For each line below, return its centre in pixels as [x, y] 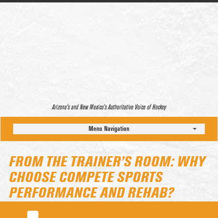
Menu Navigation [109, 129]
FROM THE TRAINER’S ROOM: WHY [107, 162]
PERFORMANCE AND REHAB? [91, 193]
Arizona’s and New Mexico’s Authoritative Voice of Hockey [109, 107]
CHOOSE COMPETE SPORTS [85, 178]
